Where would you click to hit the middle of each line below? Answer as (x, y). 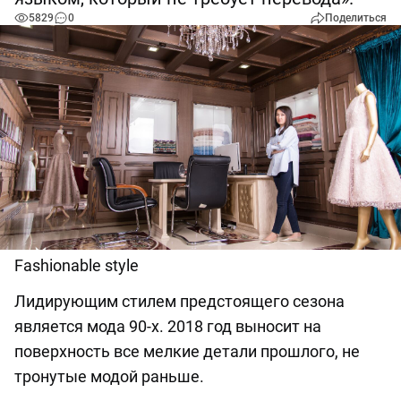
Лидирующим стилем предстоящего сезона (179, 302)
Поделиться (356, 18)
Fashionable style (77, 266)
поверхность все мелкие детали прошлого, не (187, 352)
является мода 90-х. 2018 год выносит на (168, 327)
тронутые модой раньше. (109, 377)
